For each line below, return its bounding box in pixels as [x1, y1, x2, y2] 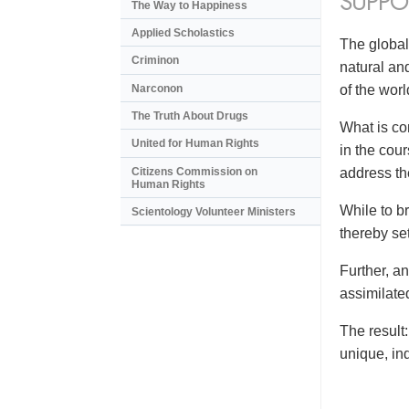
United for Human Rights [131, 137, 259, 151]
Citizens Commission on [131, 164, 257, 178]
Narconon [131, 81, 183, 95]
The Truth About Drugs [131, 110, 248, 123]
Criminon [131, 54, 179, 68]
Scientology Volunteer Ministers [131, 205, 296, 219]
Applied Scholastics [131, 26, 235, 39]
